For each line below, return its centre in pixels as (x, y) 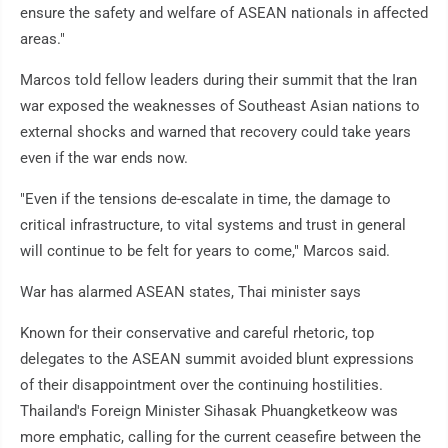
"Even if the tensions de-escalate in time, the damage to (205, 199)
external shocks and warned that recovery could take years (215, 132)
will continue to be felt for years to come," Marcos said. (205, 251)
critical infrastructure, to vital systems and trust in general (213, 225)
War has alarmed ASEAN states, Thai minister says (190, 292)
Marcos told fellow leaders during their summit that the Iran (218, 80)
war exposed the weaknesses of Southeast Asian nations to (220, 106)
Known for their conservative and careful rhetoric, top (197, 333)
